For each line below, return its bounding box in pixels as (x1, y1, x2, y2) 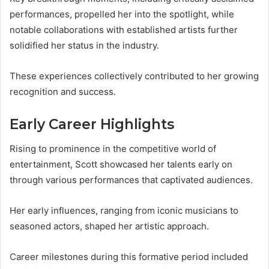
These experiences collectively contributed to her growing (10, 70, 259, 82)
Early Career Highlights (10, 116, 174, 133)
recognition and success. (10, 86, 116, 98)
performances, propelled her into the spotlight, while (10, 8, 234, 20)
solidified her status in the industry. (10, 40, 159, 52)
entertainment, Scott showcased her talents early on (10, 158, 232, 170)
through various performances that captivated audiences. (10, 174, 253, 186)
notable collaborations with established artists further (10, 24, 238, 36)
